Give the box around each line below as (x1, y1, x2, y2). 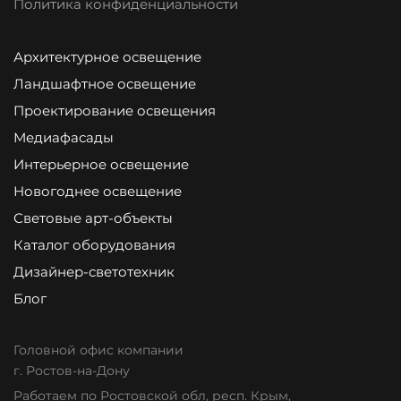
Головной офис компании (13, 341, 183, 358)
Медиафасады (13, 128, 114, 146)
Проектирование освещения (13, 101, 216, 119)
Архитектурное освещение (13, 47, 201, 65)
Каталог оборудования (13, 235, 175, 253)
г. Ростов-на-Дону (13, 362, 130, 379)
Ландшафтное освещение (13, 74, 196, 92)
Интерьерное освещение (13, 155, 189, 173)
